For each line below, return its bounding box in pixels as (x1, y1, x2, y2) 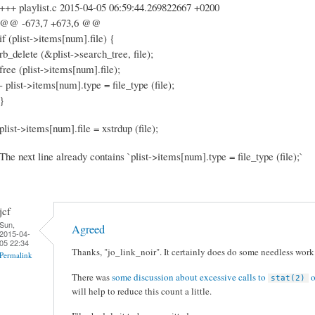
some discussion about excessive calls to (112, 270, 268, 283)
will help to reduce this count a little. (72, 284, 212, 297)
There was (72, 270, 112, 283)
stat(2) (271, 273, 306, 283)
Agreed (72, 221, 105, 237)
